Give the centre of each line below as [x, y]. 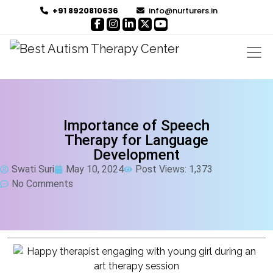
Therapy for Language [136, 140]
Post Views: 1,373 [174, 169]
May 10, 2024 [95, 169]
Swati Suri [33, 169]
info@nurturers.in [182, 11]
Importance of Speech [136, 126]
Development [136, 155]
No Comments [42, 184]
